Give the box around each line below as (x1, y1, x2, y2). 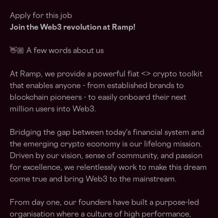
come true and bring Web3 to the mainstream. (10, 176, 177, 183)
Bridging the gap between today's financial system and (10, 129, 204, 137)
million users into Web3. (10, 106, 96, 113)
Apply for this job (10, 13, 72, 20)
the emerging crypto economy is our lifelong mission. (10, 141, 202, 148)
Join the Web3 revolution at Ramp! (10, 24, 135, 32)
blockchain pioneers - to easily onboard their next (10, 94, 186, 102)
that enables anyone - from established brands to (10, 83, 184, 90)
